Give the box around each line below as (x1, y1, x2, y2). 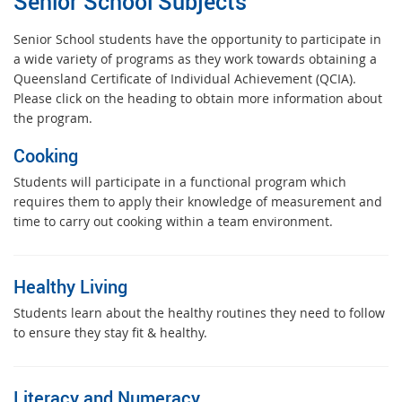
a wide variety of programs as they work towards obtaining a (13, 50, 377, 68)
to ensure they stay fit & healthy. (13, 324, 207, 342)
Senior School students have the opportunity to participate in (13, 31, 381, 48)
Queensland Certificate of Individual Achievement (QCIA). (13, 70, 356, 88)
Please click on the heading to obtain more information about (13, 90, 382, 108)
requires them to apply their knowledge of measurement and (13, 193, 382, 211)
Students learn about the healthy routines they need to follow (13, 304, 385, 322)
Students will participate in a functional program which (13, 173, 346, 191)
